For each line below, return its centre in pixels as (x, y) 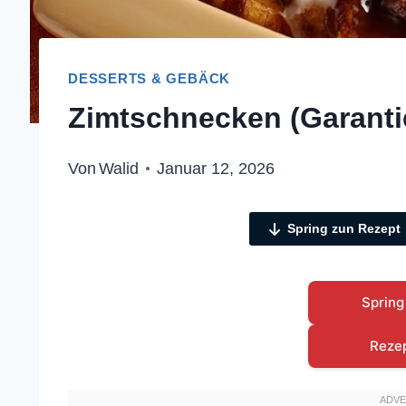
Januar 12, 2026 (216, 169)
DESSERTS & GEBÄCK (150, 78)
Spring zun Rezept (343, 229)
